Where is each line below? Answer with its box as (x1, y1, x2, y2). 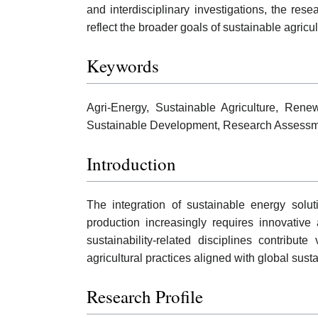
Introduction (87, 151, 176, 175)
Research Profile (87, 285, 203, 309)
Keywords (87, 54, 159, 78)
